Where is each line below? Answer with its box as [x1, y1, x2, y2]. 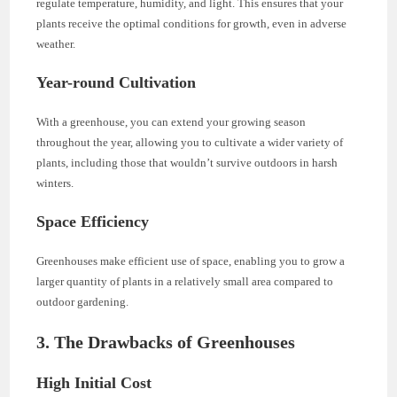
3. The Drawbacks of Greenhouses [36, 332, 296, 352]
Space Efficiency [36, 213, 150, 230]
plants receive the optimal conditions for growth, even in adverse [36, 17, 347, 30]
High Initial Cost [36, 374, 152, 392]
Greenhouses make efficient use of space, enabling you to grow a [36, 254, 346, 268]
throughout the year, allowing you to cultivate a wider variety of [36, 136, 344, 149]
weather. [36, 37, 76, 51]
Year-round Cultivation [36, 74, 197, 91]
